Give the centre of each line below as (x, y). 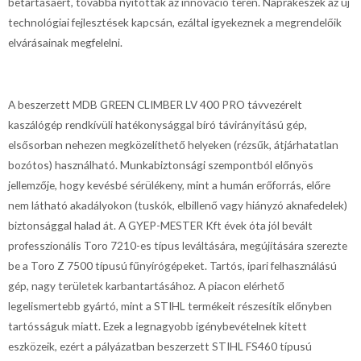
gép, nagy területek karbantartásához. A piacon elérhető (146, 286)
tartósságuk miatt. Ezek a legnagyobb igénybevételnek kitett (158, 326)
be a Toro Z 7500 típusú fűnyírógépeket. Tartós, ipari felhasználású (172, 266)
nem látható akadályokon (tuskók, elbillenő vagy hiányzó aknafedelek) (178, 205)
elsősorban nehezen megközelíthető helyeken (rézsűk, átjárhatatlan (173, 145)
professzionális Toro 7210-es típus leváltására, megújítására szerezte (178, 246)
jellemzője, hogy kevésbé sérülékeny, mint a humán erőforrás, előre (169, 185)
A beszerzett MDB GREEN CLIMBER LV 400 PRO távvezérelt (155, 105)
